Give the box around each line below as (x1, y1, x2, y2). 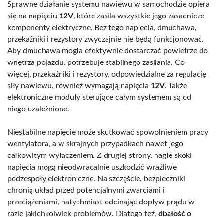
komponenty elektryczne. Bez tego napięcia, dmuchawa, (7, 23, 197, 31)
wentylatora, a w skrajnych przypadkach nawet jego (7, 139, 183, 148)
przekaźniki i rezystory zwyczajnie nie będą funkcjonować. (7, 35, 204, 43)
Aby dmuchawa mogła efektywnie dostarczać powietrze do (7, 46, 208, 55)
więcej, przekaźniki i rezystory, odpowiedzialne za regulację (7, 70, 206, 78)
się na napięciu (7, 12, 59, 20)
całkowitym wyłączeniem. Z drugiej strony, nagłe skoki (7, 151, 192, 159)
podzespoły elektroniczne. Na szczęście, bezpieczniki (7, 174, 185, 183)
